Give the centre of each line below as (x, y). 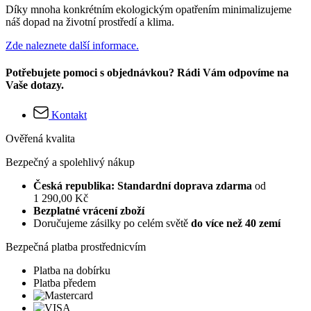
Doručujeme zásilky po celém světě (112, 224)
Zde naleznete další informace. (72, 45)
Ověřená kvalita (40, 139)
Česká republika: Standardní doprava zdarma (144, 186)
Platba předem (65, 283)
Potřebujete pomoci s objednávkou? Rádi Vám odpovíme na (147, 72)
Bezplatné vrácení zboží (89, 211)
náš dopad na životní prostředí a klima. (90, 22)
